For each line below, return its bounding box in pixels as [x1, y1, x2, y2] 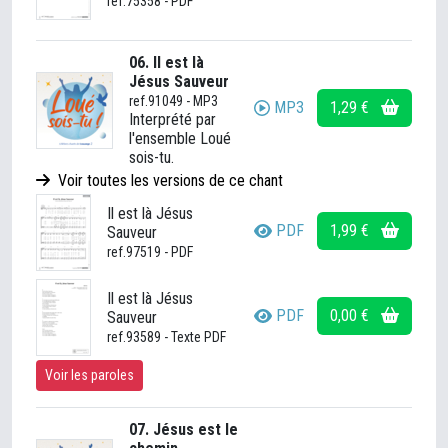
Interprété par [129, 110, 216, 129]
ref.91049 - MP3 [129, 93, 218, 109]
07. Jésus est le [129, 420, 238, 439]
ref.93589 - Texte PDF [107, 329, 226, 345]
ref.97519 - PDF [107, 244, 193, 260]
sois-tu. [129, 148, 174, 167]
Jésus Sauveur [129, 72, 229, 91]
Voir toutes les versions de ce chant [54, 171, 283, 190]
